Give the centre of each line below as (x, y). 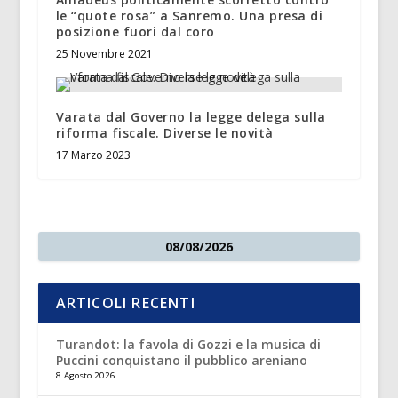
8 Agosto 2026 (85, 376)
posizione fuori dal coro (135, 32)
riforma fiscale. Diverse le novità (164, 133)
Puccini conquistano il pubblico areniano (181, 361)
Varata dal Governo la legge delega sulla (191, 117)
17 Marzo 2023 (93, 155)
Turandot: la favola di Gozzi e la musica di (188, 345)
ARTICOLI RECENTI (125, 303)
